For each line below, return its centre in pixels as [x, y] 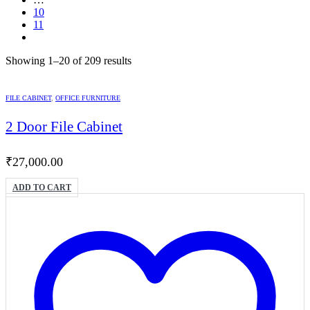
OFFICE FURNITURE [88, 98]
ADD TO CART [42, 188]
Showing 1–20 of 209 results [69, 60]
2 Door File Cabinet [64, 127]
